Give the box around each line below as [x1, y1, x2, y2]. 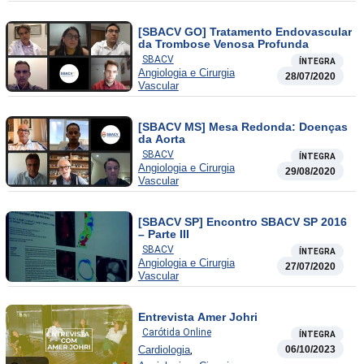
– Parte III [137, 227, 189, 240]
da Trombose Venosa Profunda [137, 37, 309, 50]
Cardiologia [137, 343, 190, 356]
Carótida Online [141, 326, 211, 338]
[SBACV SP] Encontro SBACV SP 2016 [137, 214, 347, 228]
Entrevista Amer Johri [137, 310, 258, 323]
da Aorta [137, 132, 185, 145]
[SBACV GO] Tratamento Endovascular [137, 24, 352, 38]
